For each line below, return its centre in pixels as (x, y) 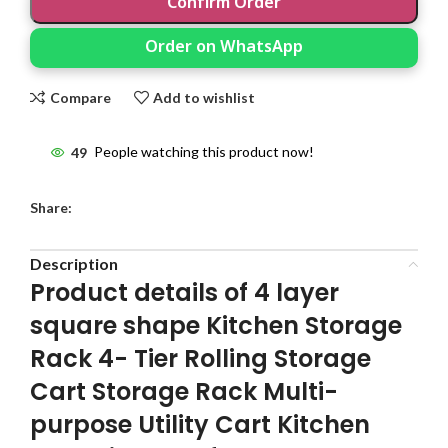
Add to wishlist (204, 97)
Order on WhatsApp (224, 48)
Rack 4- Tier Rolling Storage (200, 359)
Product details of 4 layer (184, 293)
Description (74, 264)
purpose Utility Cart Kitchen (200, 425)
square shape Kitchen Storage (216, 326)
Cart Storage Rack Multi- (184, 392)
